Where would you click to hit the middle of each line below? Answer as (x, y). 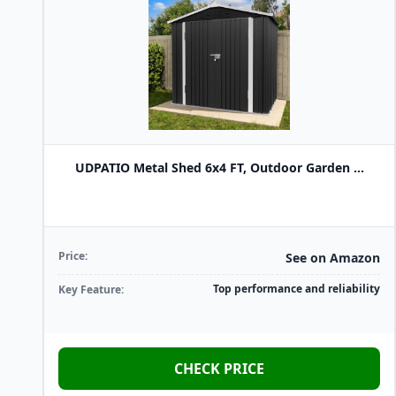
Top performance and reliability (297, 289)
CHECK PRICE (219, 369)
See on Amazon (333, 258)
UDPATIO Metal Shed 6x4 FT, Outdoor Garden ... (219, 168)
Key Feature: (91, 289)
